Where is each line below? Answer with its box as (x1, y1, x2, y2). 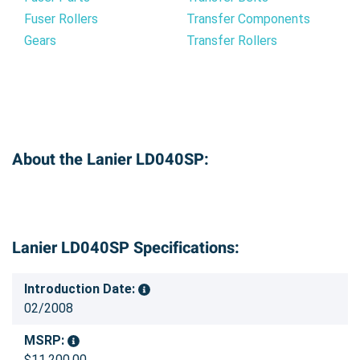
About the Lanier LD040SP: (12, 147, 209, 171)
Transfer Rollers (186, 32, 277, 48)
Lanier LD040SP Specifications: (12, 235, 239, 260)
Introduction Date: (24, 280, 138, 297)
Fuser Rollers (24, 10, 98, 27)
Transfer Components (186, 10, 310, 27)
